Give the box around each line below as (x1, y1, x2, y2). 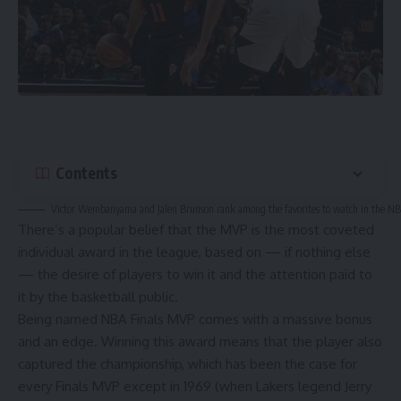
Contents (55, 163, 117, 183)
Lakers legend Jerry (256, 377, 371, 395)
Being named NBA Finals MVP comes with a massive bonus (18, 310, 372, 328)
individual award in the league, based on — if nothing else (18, 243, 371, 260)
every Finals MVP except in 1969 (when (18, 377, 256, 395)
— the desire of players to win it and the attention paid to (18, 265, 372, 283)
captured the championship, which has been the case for (18, 354, 357, 372)
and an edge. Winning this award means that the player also (18, 332, 382, 350)
